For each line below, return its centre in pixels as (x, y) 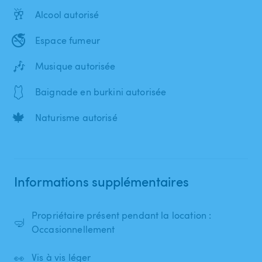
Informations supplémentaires (101, 181)
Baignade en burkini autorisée (101, 92)
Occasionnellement (73, 229)
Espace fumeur (68, 40)
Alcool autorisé (67, 14)
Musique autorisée (75, 66)
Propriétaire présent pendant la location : (122, 215)
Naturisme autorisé (76, 117)
